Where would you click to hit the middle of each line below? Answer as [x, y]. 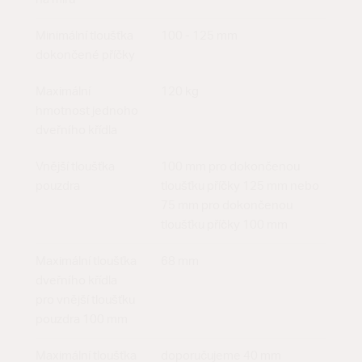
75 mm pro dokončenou [227, 206]
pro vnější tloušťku [85, 301]
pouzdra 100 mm [82, 320]
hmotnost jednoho [87, 112]
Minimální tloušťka [84, 36]
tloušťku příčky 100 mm [224, 225]
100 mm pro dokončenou [230, 167]
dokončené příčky [85, 56]
